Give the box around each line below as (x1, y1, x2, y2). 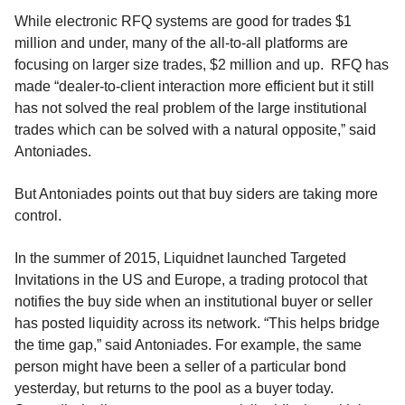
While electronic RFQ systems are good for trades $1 (14, 13, 352, 29)
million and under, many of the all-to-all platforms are (14, 34, 348, 51)
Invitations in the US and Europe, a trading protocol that (14, 272, 367, 288)
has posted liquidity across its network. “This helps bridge (14, 316, 380, 332)
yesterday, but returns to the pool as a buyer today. (14, 381, 334, 397)
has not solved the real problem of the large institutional (14, 99, 367, 116)
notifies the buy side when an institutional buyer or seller (14, 294, 372, 310)
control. (14, 208, 61, 224)
